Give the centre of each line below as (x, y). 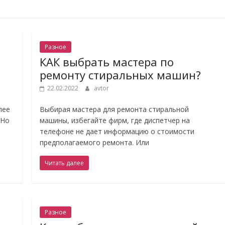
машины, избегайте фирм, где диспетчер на (115, 120)
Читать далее (65, 163)
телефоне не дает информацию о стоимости (117, 131)
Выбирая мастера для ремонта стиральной (115, 109)
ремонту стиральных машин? (121, 75)
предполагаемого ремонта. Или (95, 142)
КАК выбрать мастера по (107, 62)
